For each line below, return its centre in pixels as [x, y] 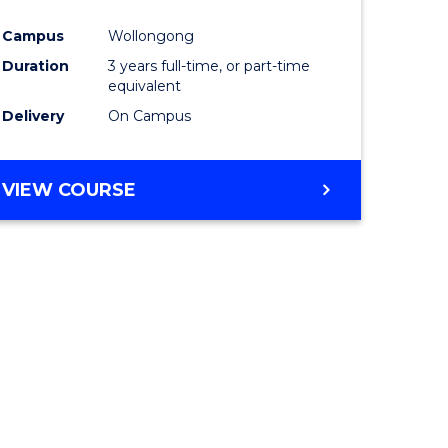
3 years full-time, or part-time [209, 65]
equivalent [145, 85]
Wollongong [151, 35]
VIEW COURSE [69, 189]
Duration [36, 65]
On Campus [150, 115]
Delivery [33, 115]
